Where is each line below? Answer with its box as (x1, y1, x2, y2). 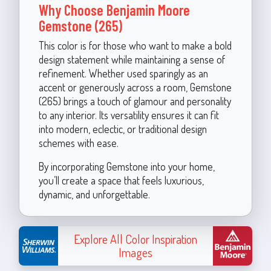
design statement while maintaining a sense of (38, 52, 225, 66)
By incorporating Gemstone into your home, (38, 159, 215, 173)
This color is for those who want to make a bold (38, 38, 232, 52)
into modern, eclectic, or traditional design (38, 122, 207, 135)
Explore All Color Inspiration (74, 231, 197, 247)
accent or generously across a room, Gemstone (38, 80, 232, 94)
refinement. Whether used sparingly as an (38, 66, 208, 80)
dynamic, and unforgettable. (38, 187, 150, 201)
